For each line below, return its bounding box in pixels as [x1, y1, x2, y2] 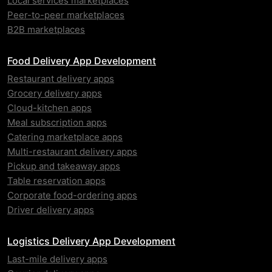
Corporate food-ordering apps [7, 189, 137, 202]
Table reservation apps [7, 175, 106, 187]
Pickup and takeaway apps [7, 160, 120, 172]
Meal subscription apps [7, 117, 107, 129]
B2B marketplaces [7, 24, 85, 36]
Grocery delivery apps [7, 87, 102, 100]
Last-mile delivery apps [7, 253, 107, 265]
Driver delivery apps [7, 204, 94, 216]
